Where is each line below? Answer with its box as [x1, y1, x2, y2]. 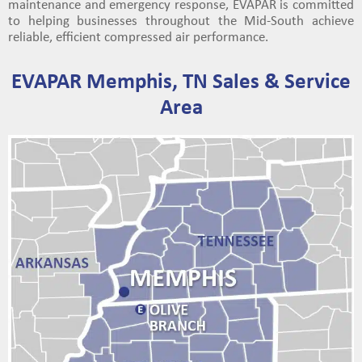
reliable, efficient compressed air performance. [8, 27, 268, 45]
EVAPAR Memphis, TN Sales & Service [11, 65, 351, 95]
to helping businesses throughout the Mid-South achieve [8, 11, 354, 29]
